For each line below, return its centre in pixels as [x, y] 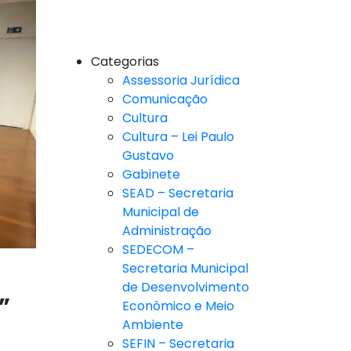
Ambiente [153, 325]
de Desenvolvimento [186, 288]
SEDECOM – [158, 250]
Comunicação [165, 100]
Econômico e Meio [178, 306]
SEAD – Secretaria [178, 194]
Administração [167, 231]
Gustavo [148, 156]
